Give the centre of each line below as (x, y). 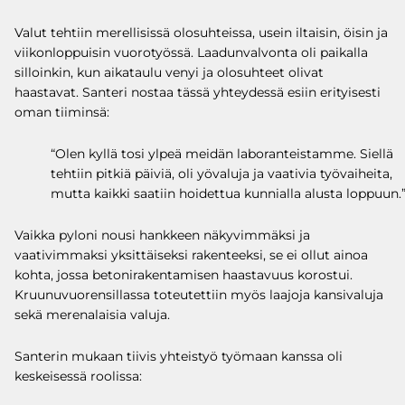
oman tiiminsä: (62, 112)
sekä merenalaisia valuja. (92, 314)
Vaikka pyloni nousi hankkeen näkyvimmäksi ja (162, 235)
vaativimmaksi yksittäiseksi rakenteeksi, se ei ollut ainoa (191, 254)
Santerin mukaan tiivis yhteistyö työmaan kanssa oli (179, 356)
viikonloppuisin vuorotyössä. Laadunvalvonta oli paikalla (191, 52)
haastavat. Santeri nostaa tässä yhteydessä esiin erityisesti (198, 92)
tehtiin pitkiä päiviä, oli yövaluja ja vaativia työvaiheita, (221, 173)
